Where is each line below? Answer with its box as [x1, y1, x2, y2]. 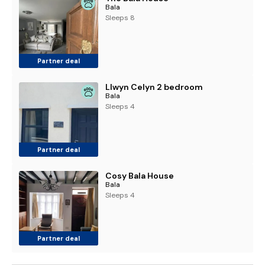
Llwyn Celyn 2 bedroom [105, 82, 203, 92]
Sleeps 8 [105, 13, 135, 22]
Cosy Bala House [105, 170, 174, 181]
